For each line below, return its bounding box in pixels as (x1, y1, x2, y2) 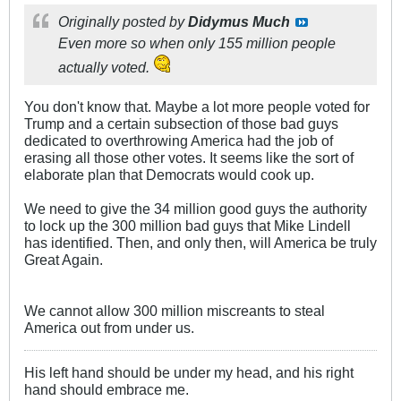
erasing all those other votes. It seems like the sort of (24, 149, 354, 166)
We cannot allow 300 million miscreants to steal (24, 303, 325, 320)
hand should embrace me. (24, 381, 189, 398)
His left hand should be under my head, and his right (24, 364, 354, 381)
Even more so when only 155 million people (58, 35, 336, 52)
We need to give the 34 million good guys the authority (24, 200, 367, 218)
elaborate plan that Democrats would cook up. (24, 166, 314, 183)
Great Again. (24, 252, 103, 269)
